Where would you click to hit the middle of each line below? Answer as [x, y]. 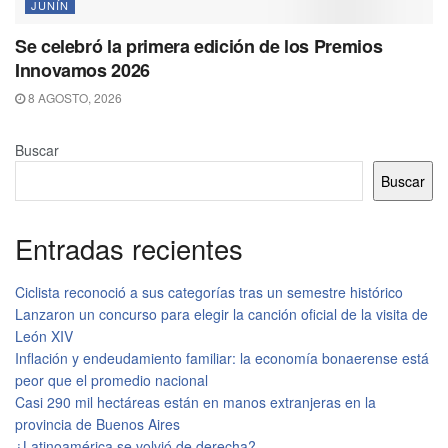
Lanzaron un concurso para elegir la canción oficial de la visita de [221, 313]
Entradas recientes [129, 249]
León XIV [44, 335]
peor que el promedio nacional [111, 379]
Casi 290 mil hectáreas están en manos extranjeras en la [195, 401]
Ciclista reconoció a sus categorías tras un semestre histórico [209, 291]
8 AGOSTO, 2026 [73, 98]
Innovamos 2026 [82, 70]
